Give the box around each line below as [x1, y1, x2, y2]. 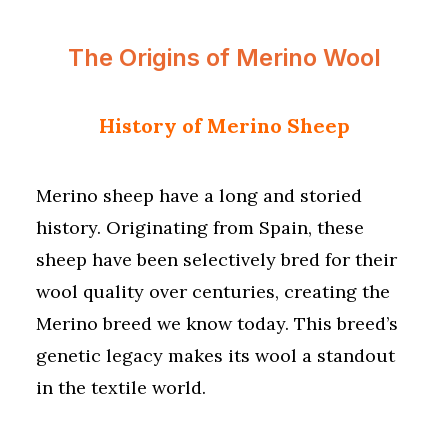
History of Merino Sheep [98, 113, 350, 138]
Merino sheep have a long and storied [36, 184, 362, 207]
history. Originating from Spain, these [36, 216, 364, 239]
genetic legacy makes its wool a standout [36, 344, 395, 367]
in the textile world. [36, 376, 206, 399]
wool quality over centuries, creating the [36, 280, 390, 303]
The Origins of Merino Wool [67, 43, 381, 72]
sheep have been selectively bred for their [36, 248, 397, 271]
